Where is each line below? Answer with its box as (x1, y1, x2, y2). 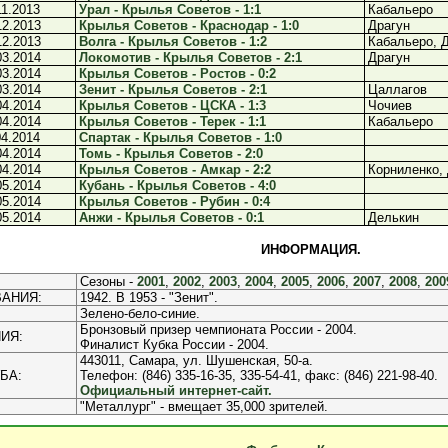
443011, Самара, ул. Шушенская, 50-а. (80, 353, 313, 368)
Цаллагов (368, 82, 427, 97)
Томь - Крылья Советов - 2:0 (79, 146, 263, 161)
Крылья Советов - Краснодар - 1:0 (79, 18, 299, 33)
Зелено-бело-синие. (80, 306, 200, 321)
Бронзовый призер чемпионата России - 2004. (80, 322, 357, 337)
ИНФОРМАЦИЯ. (261, 242, 361, 257)
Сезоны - (80, 274, 137, 289)
